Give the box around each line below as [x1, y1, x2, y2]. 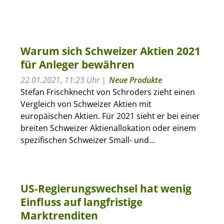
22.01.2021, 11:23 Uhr [20, 74, 99, 85]
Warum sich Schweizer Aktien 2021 [20, 43, 200, 58]
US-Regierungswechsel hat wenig [20, 181, 191, 195]
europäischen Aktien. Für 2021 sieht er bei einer [20, 110, 200, 121]
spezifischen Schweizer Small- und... [20, 134, 155, 145]
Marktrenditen [20, 208, 98, 222]
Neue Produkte [108, 74, 162, 85]
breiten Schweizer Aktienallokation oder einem [20, 122, 196, 133]
